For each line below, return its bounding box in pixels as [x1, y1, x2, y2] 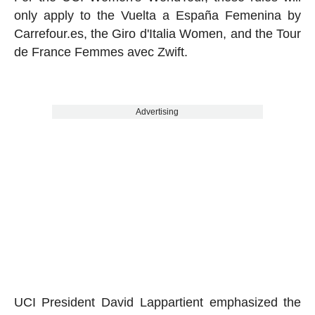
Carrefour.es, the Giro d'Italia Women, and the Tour [13, 27, 302, 41]
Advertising [136, 107, 179, 117]
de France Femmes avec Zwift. [13, 45, 188, 60]
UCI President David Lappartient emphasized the [13, 295, 302, 310]
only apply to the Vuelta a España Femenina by [13, 8, 302, 23]
